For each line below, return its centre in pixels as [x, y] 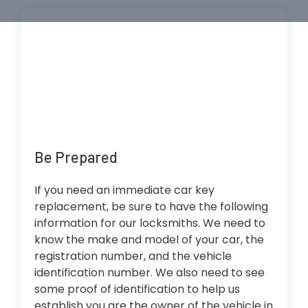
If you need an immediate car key [124, 190]
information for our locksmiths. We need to [150, 223]
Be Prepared [76, 157]
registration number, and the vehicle [133, 256]
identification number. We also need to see [150, 273]
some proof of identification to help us [137, 289]
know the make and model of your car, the [149, 240]
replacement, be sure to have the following [151, 207]
